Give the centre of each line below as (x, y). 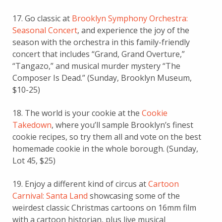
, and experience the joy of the (133, 30)
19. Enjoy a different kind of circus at (80, 184)
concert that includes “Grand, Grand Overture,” (99, 54)
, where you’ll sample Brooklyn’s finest (122, 125)
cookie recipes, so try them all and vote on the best (107, 137)
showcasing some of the (134, 195)
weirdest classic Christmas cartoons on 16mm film (104, 207)
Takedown (32, 125)
